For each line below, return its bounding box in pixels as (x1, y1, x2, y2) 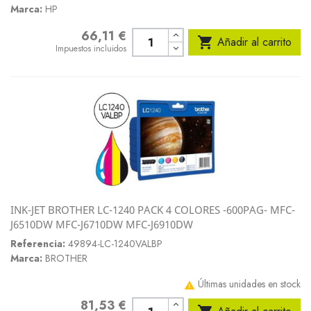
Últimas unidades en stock (198, 277, 301, 291)
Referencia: (10, 237, 65, 251)
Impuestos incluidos (56, 42, 127, 55)
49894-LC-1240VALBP (68, 237, 162, 251)
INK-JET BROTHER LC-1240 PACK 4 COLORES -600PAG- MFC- (10, 203, 295, 217)
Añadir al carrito (217, 34, 292, 50)
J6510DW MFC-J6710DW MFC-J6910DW (10, 217, 193, 231)
